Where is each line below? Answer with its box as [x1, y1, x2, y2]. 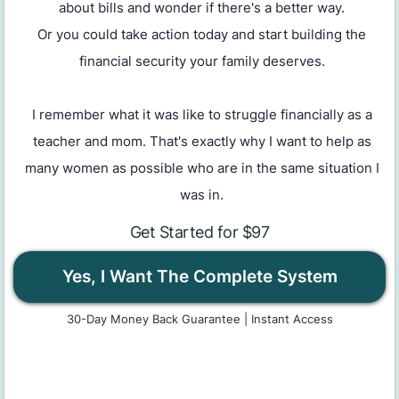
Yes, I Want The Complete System [61, 266, 338, 288]
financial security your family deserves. [78, 53, 325, 70]
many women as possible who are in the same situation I [24, 159, 379, 177]
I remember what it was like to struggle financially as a [31, 106, 372, 124]
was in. [180, 186, 224, 204]
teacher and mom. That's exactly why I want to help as [32, 133, 371, 151]
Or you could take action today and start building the [37, 26, 366, 44]
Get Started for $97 [129, 223, 270, 242]
